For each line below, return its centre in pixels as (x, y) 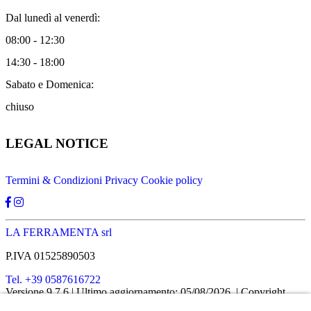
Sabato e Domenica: (50, 84)
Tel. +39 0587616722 (53, 280)
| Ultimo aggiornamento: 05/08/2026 (151, 292)
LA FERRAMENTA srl (59, 233)
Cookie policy (172, 180)
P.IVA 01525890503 (50, 256)
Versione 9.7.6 (37, 292)
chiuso (20, 106)
